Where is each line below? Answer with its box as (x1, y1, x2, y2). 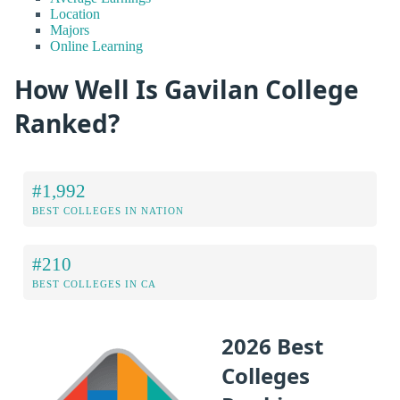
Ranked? (14, 105, 120, 140)
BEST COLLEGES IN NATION (32, 205, 184, 217)
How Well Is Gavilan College (14, 71, 359, 106)
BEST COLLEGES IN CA (32, 279, 156, 290)
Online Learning (50, 38, 143, 54)
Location (50, 6, 100, 22)
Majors (50, 22, 89, 38)
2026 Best (221, 331, 323, 362)
